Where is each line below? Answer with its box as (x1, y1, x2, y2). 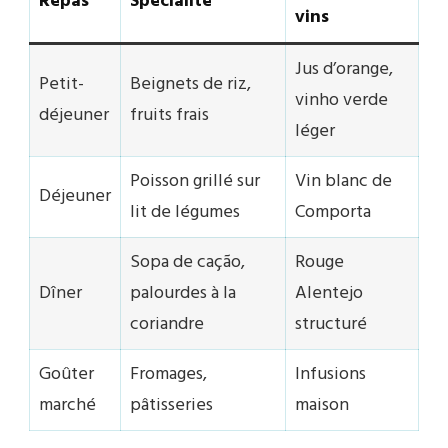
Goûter (39, 360, 94, 390)
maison (295, 391, 349, 421)
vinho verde (295, 86, 388, 116)
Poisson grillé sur (130, 167, 260, 197)
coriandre (130, 310, 204, 340)
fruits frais (130, 101, 209, 131)
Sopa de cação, (130, 248, 245, 278)
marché (39, 391, 96, 421)
